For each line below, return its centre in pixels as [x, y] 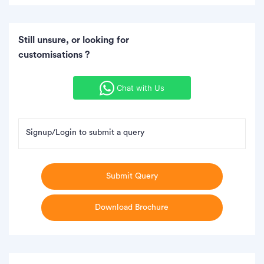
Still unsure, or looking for [74, 40]
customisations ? [54, 55]
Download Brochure [132, 207]
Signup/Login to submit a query [85, 132]
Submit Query [132, 176]
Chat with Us [139, 88]
